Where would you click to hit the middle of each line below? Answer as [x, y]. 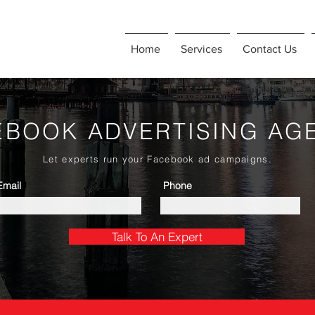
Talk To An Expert [157, 237]
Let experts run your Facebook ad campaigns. [157, 159]
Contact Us [270, 49]
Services [201, 49]
